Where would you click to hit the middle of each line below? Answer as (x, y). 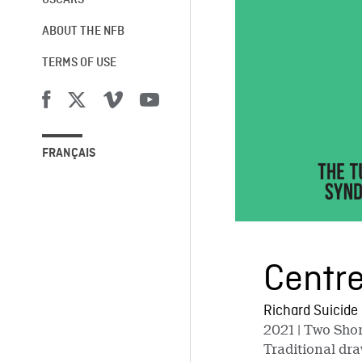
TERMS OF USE (79, 63)
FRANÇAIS (69, 154)
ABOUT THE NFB (83, 32)
